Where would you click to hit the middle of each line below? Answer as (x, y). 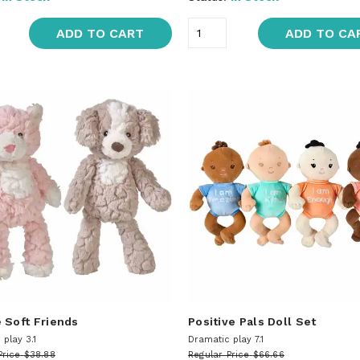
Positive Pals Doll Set (252, 321)
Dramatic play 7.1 (225, 339)
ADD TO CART (100, 33)
